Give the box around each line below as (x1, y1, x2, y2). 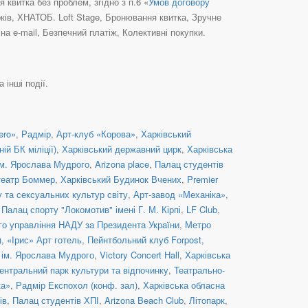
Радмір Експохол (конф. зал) (16, 278, 137, 291)
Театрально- (174, 263, 225, 276)
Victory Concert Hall (100, 247, 179, 261)
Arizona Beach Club (104, 293, 184, 307)
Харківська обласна (143, 278, 225, 291)
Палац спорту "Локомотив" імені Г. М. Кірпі (1, 202, 181, 216)
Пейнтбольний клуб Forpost (87, 232, 201, 246)
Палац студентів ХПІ (12, 293, 99, 307)
